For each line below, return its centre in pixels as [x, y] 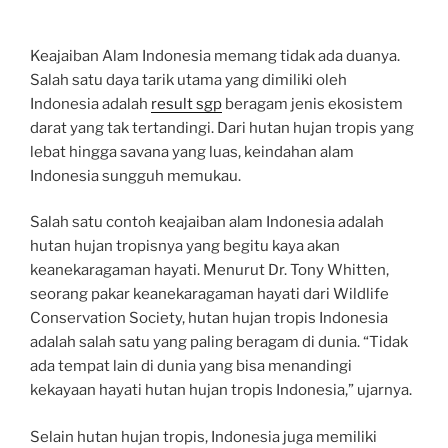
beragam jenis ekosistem [312, 103]
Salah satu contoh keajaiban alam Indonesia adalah [207, 222]
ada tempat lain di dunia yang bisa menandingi [191, 366]
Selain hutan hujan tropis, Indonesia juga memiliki [203, 436]
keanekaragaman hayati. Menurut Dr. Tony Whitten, [209, 270]
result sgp [186, 103]
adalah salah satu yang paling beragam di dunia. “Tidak [219, 342]
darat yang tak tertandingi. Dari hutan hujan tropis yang [222, 127]
